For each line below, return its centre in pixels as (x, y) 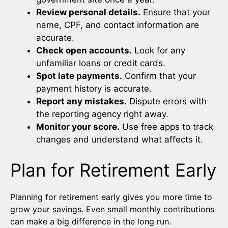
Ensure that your (175, 12)
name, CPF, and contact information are (118, 25)
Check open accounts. (84, 51)
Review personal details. (88, 12)
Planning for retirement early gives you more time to (111, 197)
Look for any (159, 51)
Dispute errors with (167, 102)
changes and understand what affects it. (120, 140)
